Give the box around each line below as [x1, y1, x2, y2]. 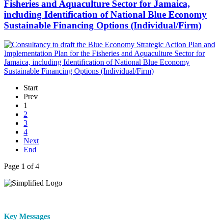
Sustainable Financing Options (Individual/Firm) [4, 20, 201, 31]
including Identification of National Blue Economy [4, 9, 207, 20]
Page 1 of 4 [4, 162, 39, 171]
